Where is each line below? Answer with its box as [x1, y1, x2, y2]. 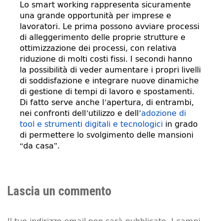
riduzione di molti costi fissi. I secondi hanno [20, 54, 192, 64]
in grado [163, 119, 198, 129]
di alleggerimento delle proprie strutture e [20, 33, 185, 42]
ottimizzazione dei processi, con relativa [20, 43, 177, 53]
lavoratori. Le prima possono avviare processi [20, 22, 199, 31]
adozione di [141, 109, 186, 118]
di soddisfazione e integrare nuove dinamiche [20, 76, 199, 85]
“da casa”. [20, 141, 60, 150]
